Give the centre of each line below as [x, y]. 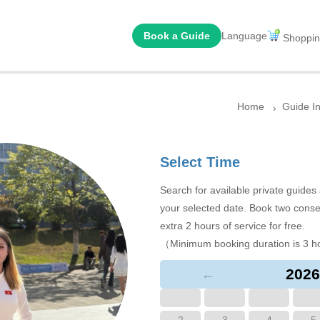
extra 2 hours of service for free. [232, 226]
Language [244, 36]
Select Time [200, 162]
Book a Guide [177, 36]
